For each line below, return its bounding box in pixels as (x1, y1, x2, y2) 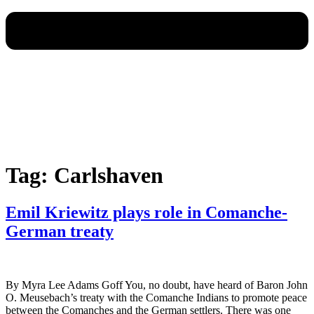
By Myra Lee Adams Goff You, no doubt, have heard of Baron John (6, 278, 308, 291)
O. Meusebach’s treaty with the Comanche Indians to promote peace (6, 291, 307, 303)
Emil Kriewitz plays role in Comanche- (6, 203, 287, 221)
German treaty (6, 221, 114, 240)
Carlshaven (54, 162, 163, 188)
